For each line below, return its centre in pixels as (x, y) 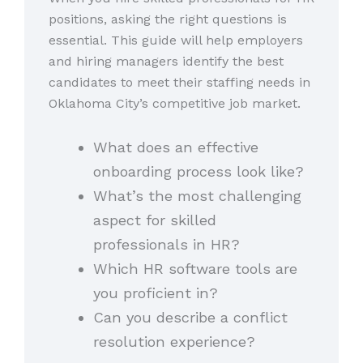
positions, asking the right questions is (168, 19)
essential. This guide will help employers (176, 41)
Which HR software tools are (195, 268)
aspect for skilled (154, 220)
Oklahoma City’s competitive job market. (175, 104)
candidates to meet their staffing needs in (179, 83)
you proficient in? (155, 293)
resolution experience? (174, 341)
